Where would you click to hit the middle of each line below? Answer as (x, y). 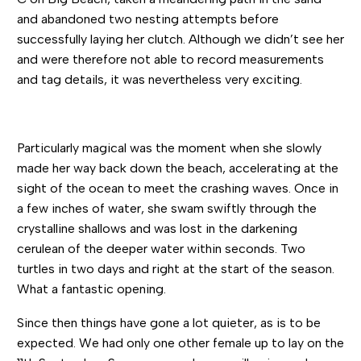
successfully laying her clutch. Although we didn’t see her (180, 39)
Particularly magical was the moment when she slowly (169, 147)
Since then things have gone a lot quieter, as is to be (169, 323)
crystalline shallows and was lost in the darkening (157, 228)
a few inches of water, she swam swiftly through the (167, 208)
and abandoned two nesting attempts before (148, 19)
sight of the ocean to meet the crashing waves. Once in (178, 188)
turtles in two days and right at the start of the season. (176, 268)
